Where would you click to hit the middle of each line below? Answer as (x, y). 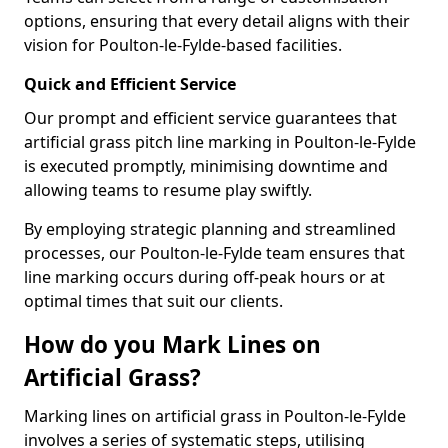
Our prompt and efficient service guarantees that (210, 118)
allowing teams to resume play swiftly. (168, 190)
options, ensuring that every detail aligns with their (217, 21)
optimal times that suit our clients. (153, 301)
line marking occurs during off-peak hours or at (204, 277)
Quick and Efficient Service (130, 84)
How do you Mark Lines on (172, 344)
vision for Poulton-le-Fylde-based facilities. (183, 45)
